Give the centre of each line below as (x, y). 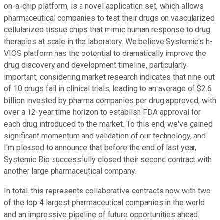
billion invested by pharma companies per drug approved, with (110, 101)
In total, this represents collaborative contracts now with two (107, 191)
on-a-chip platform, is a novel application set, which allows (104, 6)
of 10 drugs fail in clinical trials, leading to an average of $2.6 (108, 89)
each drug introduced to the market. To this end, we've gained (108, 124)
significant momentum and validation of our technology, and (105, 136)
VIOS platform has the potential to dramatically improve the (105, 54)
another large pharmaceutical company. (70, 171)
